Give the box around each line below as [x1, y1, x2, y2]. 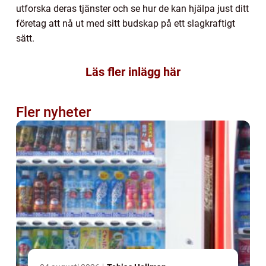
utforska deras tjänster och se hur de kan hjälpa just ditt [16, 2, 249, 14]
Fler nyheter [16, 103, 91, 121]
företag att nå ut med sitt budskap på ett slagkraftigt [16, 17, 235, 29]
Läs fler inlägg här [85, 64, 180, 79]
